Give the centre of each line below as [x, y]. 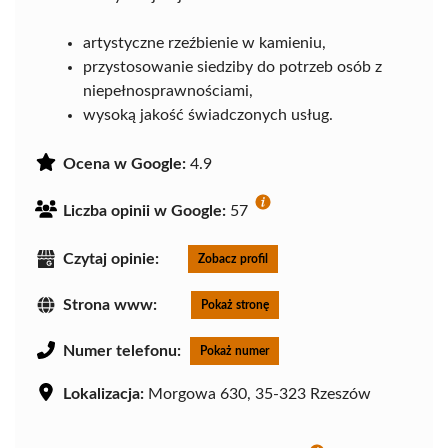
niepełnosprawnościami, [168, 90]
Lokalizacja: [103, 393]
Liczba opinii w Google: [144, 210]
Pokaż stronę [235, 304]
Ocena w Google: [124, 163]
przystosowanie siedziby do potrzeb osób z [232, 66]
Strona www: [110, 304]
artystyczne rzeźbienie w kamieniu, [204, 42]
